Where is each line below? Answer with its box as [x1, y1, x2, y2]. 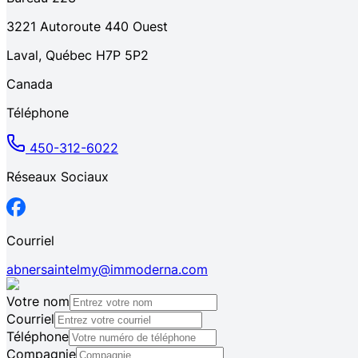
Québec [46, 47, 92, 64]
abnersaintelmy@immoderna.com [6, 261, 208, 278]
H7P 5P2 [96, 47, 149, 64]
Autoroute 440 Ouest [40, 18, 168, 35]
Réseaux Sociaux [6, 169, 109, 185]
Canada [6, 76, 53, 93]
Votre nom [6, 293, 70, 310]
